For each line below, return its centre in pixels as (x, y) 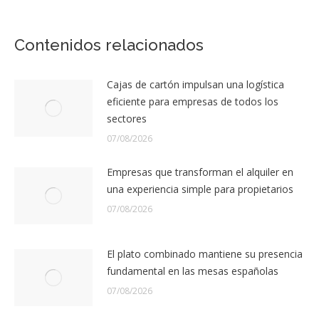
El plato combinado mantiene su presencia (205, 253)
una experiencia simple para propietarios (200, 189)
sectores (127, 118)
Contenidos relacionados (109, 45)
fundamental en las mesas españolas (193, 271)
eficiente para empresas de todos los (193, 101)
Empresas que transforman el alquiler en (200, 172)
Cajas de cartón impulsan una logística (195, 84)
